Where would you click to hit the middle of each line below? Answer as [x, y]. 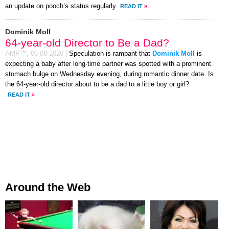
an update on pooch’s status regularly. [61, 6]
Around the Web [48, 187]
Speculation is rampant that [111, 53]
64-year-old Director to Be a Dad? [87, 42]
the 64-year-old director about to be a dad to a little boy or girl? [97, 84]
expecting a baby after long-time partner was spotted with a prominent [108, 64]
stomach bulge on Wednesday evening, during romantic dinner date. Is [109, 74]
